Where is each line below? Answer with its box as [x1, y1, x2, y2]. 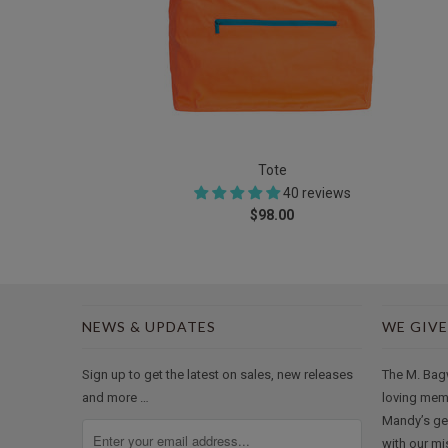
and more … [82, 390, 149, 406]
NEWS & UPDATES [82, 318, 216, 336]
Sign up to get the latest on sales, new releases [82, 367, 353, 383]
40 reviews [282, 185, 351, 202]
